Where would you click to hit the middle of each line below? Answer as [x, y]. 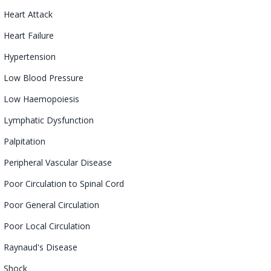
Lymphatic [25, 120]
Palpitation [24, 141]
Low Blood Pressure [44, 77]
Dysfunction [70, 120]
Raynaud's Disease [41, 247]
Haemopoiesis [51, 99]
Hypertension [30, 56]
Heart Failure [29, 35]
